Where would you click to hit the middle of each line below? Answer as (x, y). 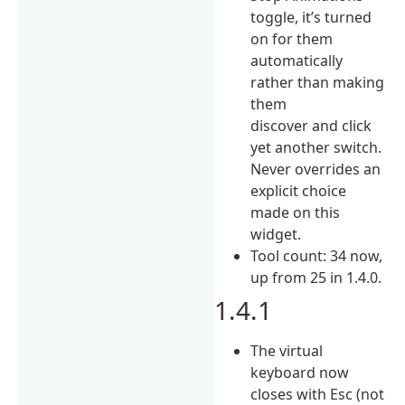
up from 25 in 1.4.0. (316, 277)
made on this (296, 212)
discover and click (311, 125)
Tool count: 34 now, (317, 255)
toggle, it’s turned (311, 17)
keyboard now (300, 372)
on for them (292, 38)
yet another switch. (316, 147)
